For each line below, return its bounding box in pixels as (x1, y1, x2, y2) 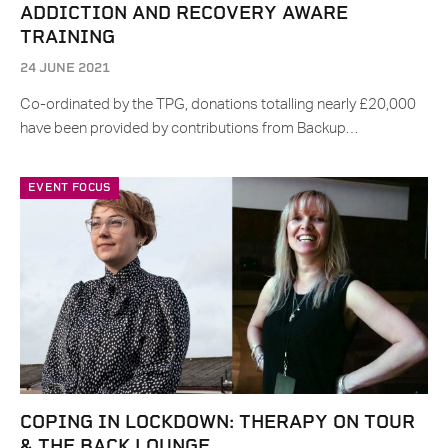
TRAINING (20, 26, 115, 48)
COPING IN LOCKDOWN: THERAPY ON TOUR (20, 411, 415, 433)
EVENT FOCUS (28, 181, 111, 195)
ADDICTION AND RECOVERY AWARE (20, 2, 348, 24)
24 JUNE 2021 (20, 60, 110, 76)
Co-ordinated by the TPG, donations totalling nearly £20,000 (20, 97, 416, 113)
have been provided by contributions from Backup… (20, 121, 358, 137)
